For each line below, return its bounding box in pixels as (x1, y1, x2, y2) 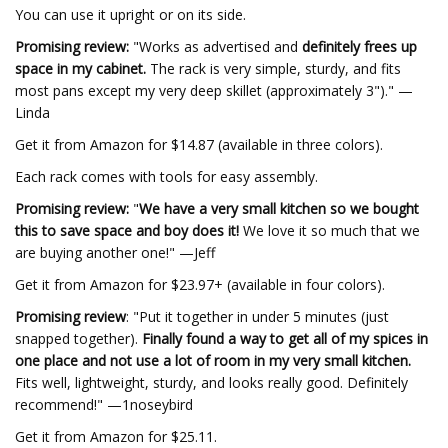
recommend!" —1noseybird (15, 395, 193, 414)
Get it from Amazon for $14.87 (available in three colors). (15, 135, 383, 154)
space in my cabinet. (15, 59, 146, 78)
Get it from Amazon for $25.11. (15, 427, 217, 446)
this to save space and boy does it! (15, 221, 239, 240)
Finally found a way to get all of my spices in (142, 329, 428, 348)
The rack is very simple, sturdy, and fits (146, 59, 401, 78)
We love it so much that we (239, 221, 420, 240)
